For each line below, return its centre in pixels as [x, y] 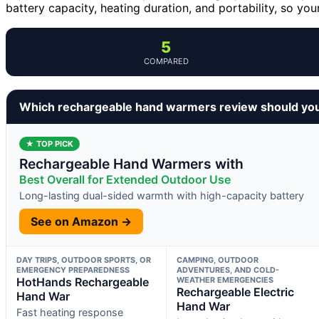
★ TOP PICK [49, 143]
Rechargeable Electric [235, 292]
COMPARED [166, 61]
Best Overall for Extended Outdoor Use [125, 179]
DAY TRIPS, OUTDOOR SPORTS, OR [84, 260]
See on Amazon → [81, 221]
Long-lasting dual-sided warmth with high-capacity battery [162, 195]
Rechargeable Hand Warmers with [131, 163]
